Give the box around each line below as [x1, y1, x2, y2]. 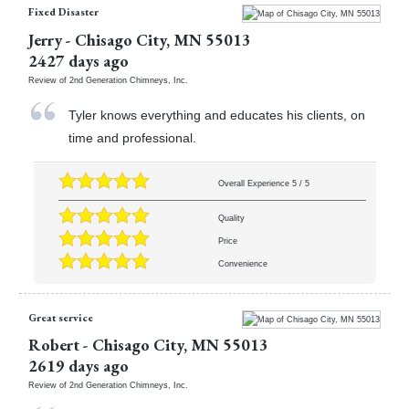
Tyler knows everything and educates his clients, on [68, 107, 366, 122]
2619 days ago [27, 354, 129, 376]
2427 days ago [27, 49, 129, 71]
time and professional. [68, 130, 197, 145]
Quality [217, 214, 245, 224]
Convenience [217, 259, 267, 269]
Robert [27, 333, 79, 355]
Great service [27, 309, 93, 324]
